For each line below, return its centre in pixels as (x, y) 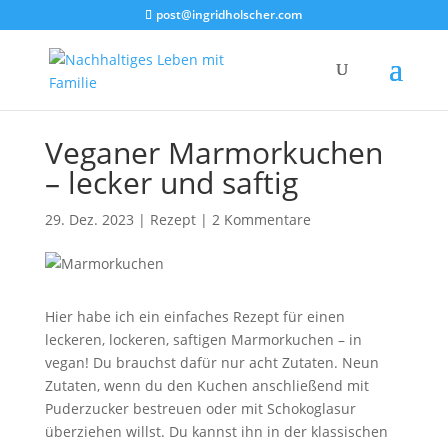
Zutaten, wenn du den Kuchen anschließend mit (206, 385)
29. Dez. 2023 (89, 219)
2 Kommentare (261, 219)
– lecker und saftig (171, 182)
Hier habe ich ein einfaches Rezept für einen (194, 316)
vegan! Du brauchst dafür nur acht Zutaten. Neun (211, 362)
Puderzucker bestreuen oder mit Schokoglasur (200, 408)
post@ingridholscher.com (229, 14)
